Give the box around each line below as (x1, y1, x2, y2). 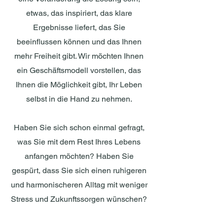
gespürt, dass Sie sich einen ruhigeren (11, 166, 147, 175)
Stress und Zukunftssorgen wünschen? (11, 194, 147, 204)
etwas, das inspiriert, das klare (26, 8, 132, 18)
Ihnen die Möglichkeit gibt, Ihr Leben (16, 80, 142, 89)
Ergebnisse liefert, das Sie (33, 23, 125, 32)
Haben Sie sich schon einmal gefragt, (13, 123, 145, 132)
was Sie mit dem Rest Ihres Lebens (17, 137, 141, 147)
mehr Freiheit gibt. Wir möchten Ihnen (14, 51, 144, 61)
